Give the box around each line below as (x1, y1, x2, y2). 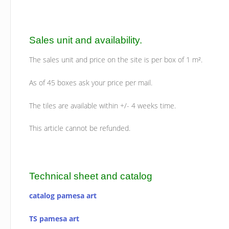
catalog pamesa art (29, 191, 97, 201)
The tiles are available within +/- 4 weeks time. (29, 100, 176, 110)
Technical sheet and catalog (29, 170, 153, 182)
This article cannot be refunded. (29, 123, 131, 133)
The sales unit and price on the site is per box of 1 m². (29, 55, 203, 65)
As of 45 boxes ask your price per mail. (29, 77, 153, 87)
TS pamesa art (29, 214, 80, 224)
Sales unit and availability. (29, 34, 143, 46)
